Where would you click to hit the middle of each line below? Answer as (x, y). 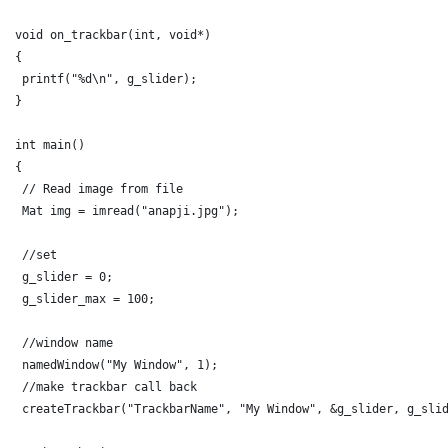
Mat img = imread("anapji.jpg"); (126, 210)
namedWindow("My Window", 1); (116, 364)
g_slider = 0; (63, 276)
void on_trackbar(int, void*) (112, 34)
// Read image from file (102, 188)
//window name (63, 342)
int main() (49, 144)
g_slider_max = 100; (84, 298)
